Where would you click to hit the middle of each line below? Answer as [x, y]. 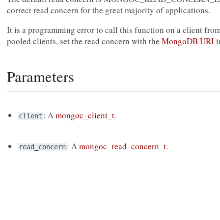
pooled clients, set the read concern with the [84, 41]
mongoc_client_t [85, 115]
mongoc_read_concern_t [123, 146]
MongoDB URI [188, 41]
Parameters [41, 77]
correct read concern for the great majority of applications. [109, 10]
